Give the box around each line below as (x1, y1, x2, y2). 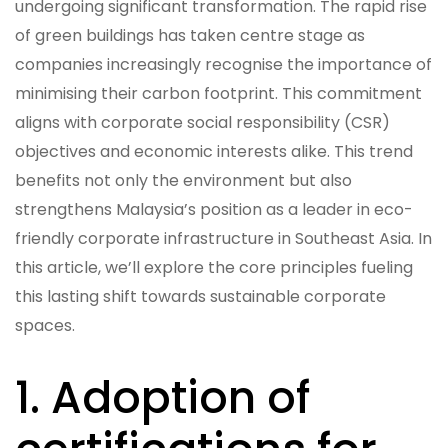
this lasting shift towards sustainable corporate (15, 284, 386, 308)
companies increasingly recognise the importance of (15, 52, 432, 76)
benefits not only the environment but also (15, 168, 352, 192)
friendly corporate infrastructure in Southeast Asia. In (15, 226, 432, 250)
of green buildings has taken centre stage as (15, 23, 365, 47)
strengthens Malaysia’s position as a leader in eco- (15, 197, 413, 221)
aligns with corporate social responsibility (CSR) (15, 110, 390, 134)
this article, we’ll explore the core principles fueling (15, 255, 413, 279)
